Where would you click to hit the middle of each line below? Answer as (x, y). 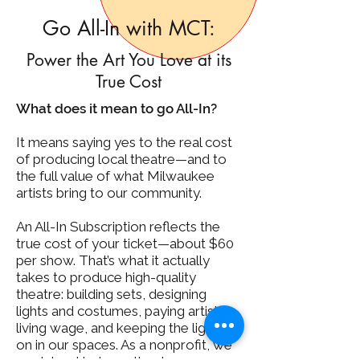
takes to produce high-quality (106, 277)
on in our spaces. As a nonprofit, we (124, 344)
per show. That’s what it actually (113, 260)
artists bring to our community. (110, 192)
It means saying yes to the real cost (124, 142)
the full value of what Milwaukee (115, 176)
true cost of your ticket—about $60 (125, 243)
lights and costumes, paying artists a (126, 311)
